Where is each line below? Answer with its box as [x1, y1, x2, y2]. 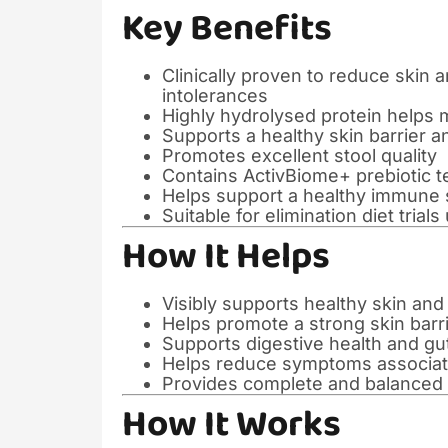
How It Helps [122, 227, 330, 287]
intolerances [162, 85, 268, 107]
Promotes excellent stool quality [162, 145, 437, 167]
